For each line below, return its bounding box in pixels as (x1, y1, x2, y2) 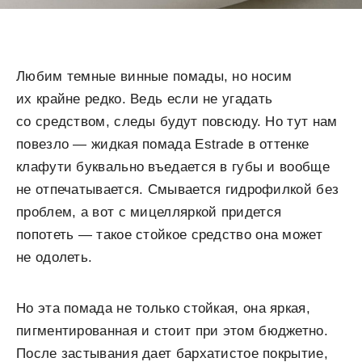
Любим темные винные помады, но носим (16, 69, 293, 84)
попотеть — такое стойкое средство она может (16, 227, 322, 242)
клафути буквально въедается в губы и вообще (16, 159, 330, 175)
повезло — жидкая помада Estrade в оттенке (16, 137, 309, 152)
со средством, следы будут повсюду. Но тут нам (16, 114, 338, 129)
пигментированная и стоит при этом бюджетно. (16, 323, 328, 339)
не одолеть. (16, 250, 93, 265)
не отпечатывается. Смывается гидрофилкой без (16, 182, 339, 197)
